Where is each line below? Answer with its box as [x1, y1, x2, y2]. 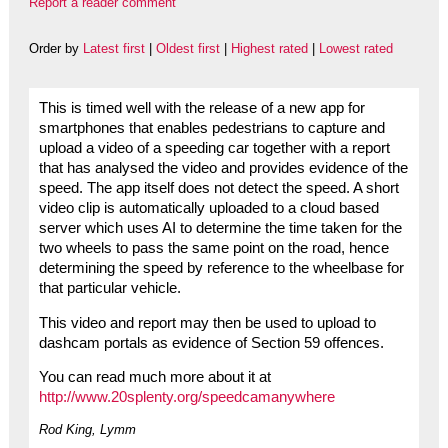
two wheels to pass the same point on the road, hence [38, 239, 389, 256]
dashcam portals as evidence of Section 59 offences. [38, 334, 384, 351]
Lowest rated [318, 40, 393, 56]
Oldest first [155, 40, 220, 56]
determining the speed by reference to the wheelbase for [38, 259, 404, 276]
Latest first [82, 40, 145, 56]
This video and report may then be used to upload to [38, 314, 376, 331]
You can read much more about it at [38, 369, 271, 386]
